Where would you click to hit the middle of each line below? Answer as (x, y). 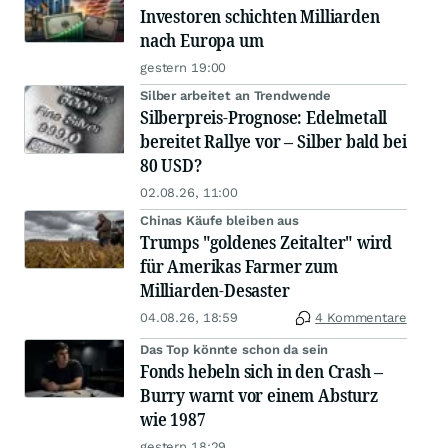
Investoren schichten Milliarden (260, 16)
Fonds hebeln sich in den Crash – (262, 371)
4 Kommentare (361, 318)
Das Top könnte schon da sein (234, 350)
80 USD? (171, 165)
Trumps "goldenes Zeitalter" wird (266, 242)
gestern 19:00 (183, 68)
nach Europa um (202, 40)
